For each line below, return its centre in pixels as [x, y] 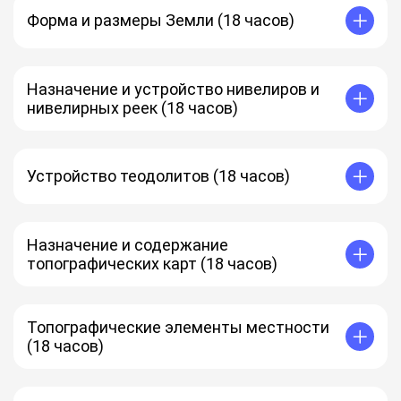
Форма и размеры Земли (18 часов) [161, 21]
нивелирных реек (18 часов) [132, 107]
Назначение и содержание [128, 244]
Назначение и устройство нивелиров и [173, 89]
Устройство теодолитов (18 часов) [158, 176]
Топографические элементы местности [178, 327]
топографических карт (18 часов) [152, 263]
